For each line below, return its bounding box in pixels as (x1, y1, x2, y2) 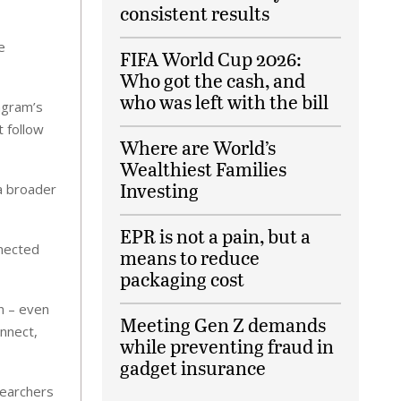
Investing (120, 177, 200, 203)
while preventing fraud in (120, 333, 335, 359)
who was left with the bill (120, 89, 329, 115)
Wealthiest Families (120, 156, 287, 182)
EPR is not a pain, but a (120, 223, 311, 249)
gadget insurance (120, 354, 267, 380)
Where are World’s (120, 134, 277, 160)
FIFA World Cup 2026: (120, 46, 303, 72)
